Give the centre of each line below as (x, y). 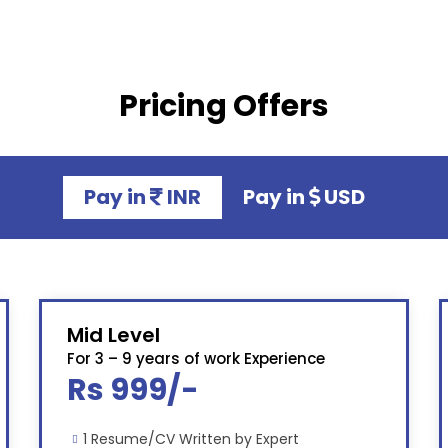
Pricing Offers (224, 106)
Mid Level (113, 335)
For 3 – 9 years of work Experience (195, 359)
